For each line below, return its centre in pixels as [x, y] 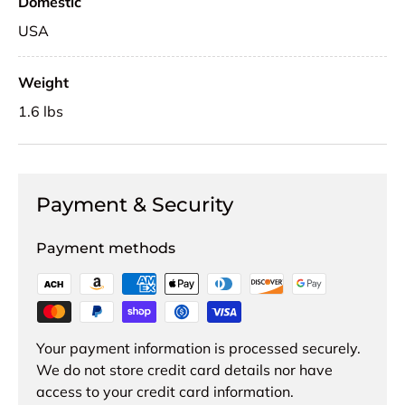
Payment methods [106, 248]
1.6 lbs [41, 111]
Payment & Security [135, 204]
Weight [43, 82]
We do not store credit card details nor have [184, 369]
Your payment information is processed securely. [198, 348]
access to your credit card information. [165, 391]
